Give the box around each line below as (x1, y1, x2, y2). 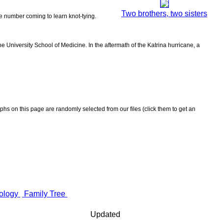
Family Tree (22, 189, 67, 198)
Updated (90, 210, 120, 219)
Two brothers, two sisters (121, 9, 207, 18)
